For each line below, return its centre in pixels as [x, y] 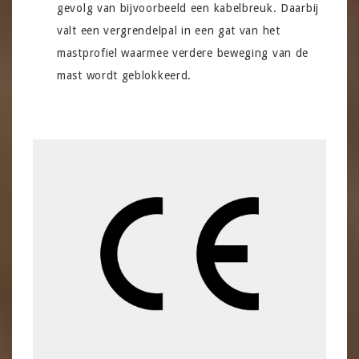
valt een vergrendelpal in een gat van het [169, 30]
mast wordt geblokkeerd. [125, 75]
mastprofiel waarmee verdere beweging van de [183, 52]
